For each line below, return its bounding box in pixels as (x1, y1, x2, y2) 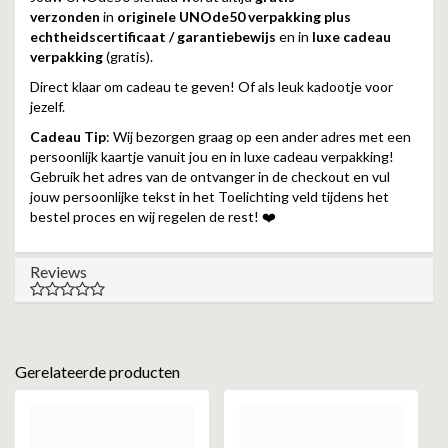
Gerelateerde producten (15, 362, 180, 381)
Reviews (30, 262, 87, 281)
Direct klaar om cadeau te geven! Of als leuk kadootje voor (30, 78, 393, 95)
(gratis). (103, 48, 153, 65)
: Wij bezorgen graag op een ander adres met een (106, 128, 411, 145)
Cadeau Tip (30, 128, 106, 145)
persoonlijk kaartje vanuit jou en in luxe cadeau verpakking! (30, 148, 394, 165)
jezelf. (30, 98, 74, 115)
